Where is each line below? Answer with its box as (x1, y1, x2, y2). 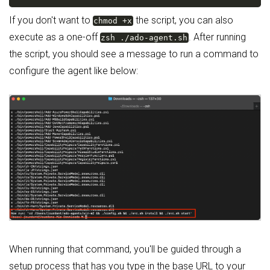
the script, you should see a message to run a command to (9, 48, 259, 60)
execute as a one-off (9, 31, 100, 43)
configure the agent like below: (9, 65, 138, 77)
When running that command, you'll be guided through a (9, 243, 241, 256)
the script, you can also (133, 14, 233, 26)
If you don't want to (9, 14, 93, 26)
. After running (188, 31, 246, 43)
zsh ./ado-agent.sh (101, 33, 188, 42)
